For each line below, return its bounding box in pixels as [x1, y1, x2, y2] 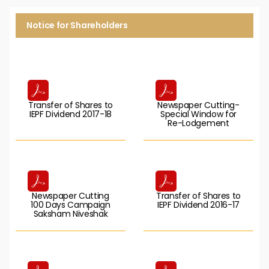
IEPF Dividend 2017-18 [29, 108, 112, 120]
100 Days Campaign [31, 199, 110, 211]
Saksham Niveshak [33, 208, 108, 220]
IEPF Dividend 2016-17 [157, 199, 240, 211]
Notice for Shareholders [26, 19, 128, 31]
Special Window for [160, 108, 237, 120]
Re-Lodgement [168, 117, 229, 129]
